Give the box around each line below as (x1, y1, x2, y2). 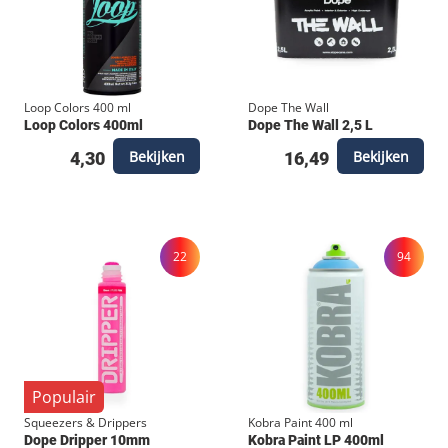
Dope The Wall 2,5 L (248, 117, 373, 135)
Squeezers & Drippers (24, 414, 147, 432)
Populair (32, 386, 96, 409)
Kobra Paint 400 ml (248, 414, 353, 432)
